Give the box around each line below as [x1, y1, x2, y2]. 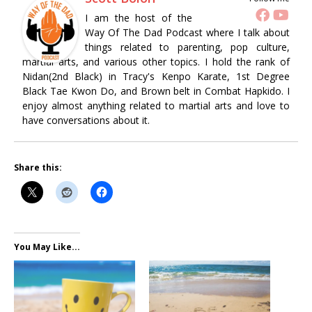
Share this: [14, 161, 62, 173]
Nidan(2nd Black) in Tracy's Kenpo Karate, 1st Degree [22, 69, 290, 83]
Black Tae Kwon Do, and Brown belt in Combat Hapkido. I [22, 84, 290, 97]
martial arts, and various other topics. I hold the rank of [22, 54, 290, 68]
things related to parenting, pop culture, [85, 40, 290, 54]
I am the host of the [85, 10, 192, 24]
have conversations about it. [22, 113, 150, 127]
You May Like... [14, 240, 80, 253]
